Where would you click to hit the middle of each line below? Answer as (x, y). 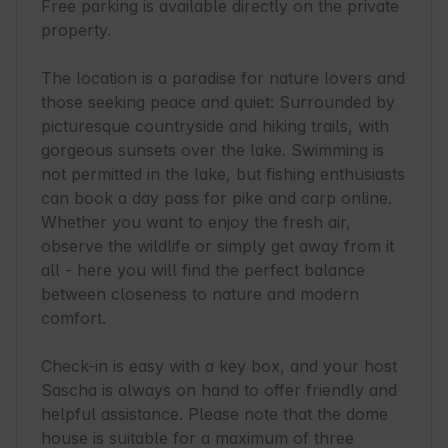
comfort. (73, 318)
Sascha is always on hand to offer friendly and (219, 390)
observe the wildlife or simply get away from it (217, 246)
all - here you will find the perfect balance (203, 270)
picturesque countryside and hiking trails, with (215, 126)
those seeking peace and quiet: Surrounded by (218, 102)
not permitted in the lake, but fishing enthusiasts (223, 174)
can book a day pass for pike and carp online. (216, 198)
